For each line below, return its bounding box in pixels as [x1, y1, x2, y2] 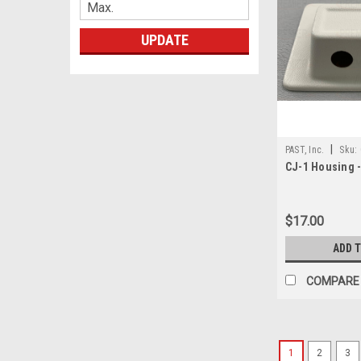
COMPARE [305, 275, 359, 288]
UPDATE [140, 31, 189, 48]
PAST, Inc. [284, 144, 325, 156]
